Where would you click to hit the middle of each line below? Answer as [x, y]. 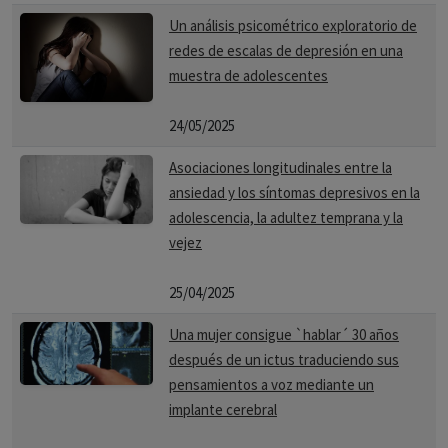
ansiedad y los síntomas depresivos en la [294, 192]
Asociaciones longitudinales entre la [280, 167]
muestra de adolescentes [248, 75]
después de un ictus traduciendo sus [284, 359]
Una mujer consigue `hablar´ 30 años [284, 334]
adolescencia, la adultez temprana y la [286, 217]
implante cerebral [223, 409]
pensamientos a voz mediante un [271, 384]
